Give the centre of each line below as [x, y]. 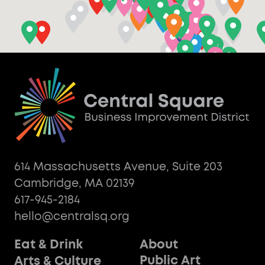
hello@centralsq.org [72, 216]
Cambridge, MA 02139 [74, 183]
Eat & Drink [48, 245]
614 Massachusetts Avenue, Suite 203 [118, 167]
